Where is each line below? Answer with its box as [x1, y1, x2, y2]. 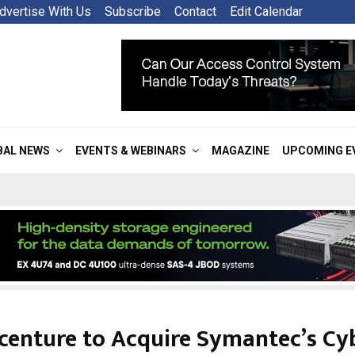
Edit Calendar [230, 4, 303, 19]
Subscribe [105, 4, 161, 19]
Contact [174, 4, 216, 19]
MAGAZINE [212, 144, 269, 157]
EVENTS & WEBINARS [75, 144, 186, 157]
